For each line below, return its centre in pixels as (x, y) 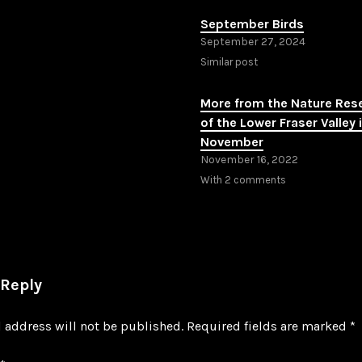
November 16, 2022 (249, 159)
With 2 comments (243, 179)
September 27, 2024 (253, 41)
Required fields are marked (268, 326)
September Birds (252, 23)
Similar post (229, 61)
